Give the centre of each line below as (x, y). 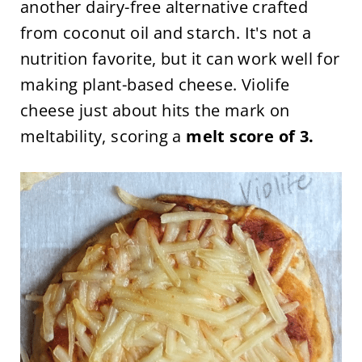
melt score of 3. (250, 136)
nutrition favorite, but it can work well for (180, 58)
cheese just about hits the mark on (155, 110)
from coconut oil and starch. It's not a (166, 32)
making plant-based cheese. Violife (155, 84)
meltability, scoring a (103, 136)
